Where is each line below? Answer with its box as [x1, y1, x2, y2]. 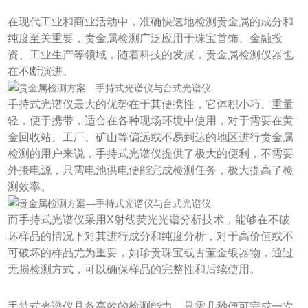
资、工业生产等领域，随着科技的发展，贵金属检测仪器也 [8, 48, 294, 60]
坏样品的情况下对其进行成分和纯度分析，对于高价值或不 [8, 230, 294, 242]
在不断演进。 [8, 65, 74, 77]
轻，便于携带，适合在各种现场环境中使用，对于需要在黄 [8, 114, 294, 126]
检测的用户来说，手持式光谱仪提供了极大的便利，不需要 [8, 147, 294, 159]
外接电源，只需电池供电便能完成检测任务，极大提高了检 [8, 164, 294, 176]
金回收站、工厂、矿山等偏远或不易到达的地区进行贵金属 [8, 131, 294, 143]
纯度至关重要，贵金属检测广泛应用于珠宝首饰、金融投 [8, 32, 283, 44]
